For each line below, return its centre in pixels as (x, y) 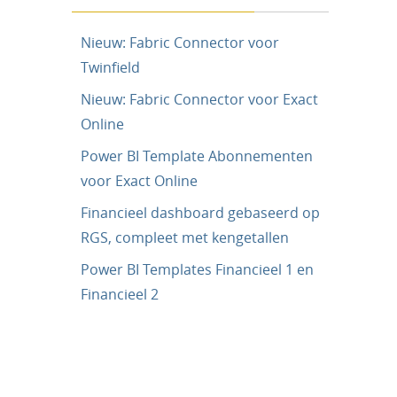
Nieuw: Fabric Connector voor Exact (199, 99)
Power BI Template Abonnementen (197, 156)
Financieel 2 (120, 294)
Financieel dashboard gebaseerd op (200, 213)
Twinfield (110, 67)
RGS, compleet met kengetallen (185, 237)
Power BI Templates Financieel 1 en (197, 269)
